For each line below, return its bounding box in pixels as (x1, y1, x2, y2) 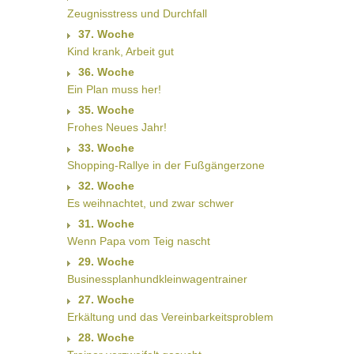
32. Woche (77, 179, 134, 193)
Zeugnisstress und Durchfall (66, 7, 207, 21)
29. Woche (77, 255, 134, 269)
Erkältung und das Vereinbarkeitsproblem (66, 311, 273, 324)
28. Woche (77, 331, 134, 345)
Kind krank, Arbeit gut (66, 45, 174, 58)
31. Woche (77, 217, 134, 231)
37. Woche (77, 28, 134, 41)
